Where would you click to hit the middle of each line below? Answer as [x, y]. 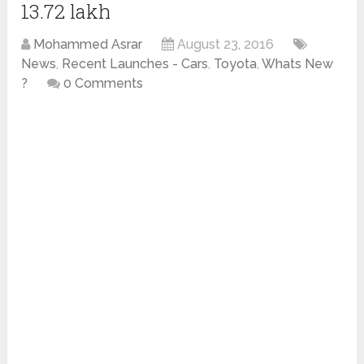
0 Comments [104, 84]
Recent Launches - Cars [135, 64]
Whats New [298, 64]
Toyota [236, 64]
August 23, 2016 [226, 45]
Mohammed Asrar [88, 45]
